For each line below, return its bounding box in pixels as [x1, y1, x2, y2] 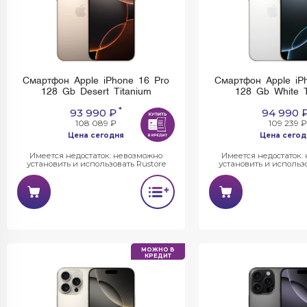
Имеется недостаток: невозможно [29, 151, 162, 160]
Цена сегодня [68, 130, 124, 140]
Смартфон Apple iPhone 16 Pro [23, 76, 169, 86]
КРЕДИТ [145, 252, 171, 259]
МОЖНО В [141, 246, 175, 253]
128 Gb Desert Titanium [40, 87, 151, 97]
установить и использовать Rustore [26, 159, 166, 169]
